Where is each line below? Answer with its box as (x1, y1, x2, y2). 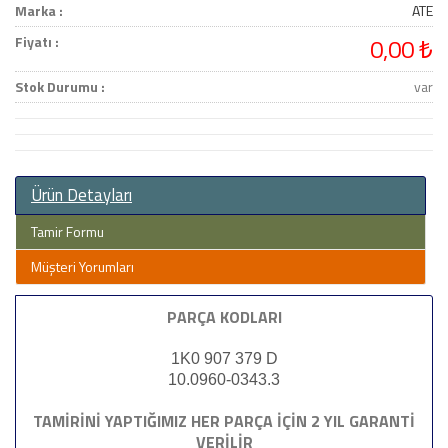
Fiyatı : (15, 31, 59, 52)
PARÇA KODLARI (166, 305, 282, 329)
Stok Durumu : (15, 76, 105, 97)
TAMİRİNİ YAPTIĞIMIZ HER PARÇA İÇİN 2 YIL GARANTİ (33, 409, 415, 433)
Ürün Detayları (31, 182, 132, 208)
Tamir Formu (31, 221, 104, 242)
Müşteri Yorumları (31, 256, 134, 277)
